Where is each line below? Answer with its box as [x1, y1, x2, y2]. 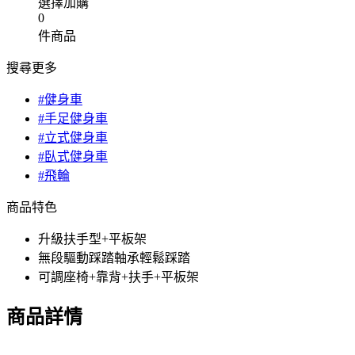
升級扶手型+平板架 [38, 232, 147, 246]
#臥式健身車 [38, 150, 108, 164]
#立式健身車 [38, 131, 108, 145]
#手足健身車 [38, 112, 108, 126]
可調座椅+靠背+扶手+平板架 [38, 270, 199, 284]
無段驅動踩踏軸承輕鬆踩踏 [38, 251, 190, 265]
